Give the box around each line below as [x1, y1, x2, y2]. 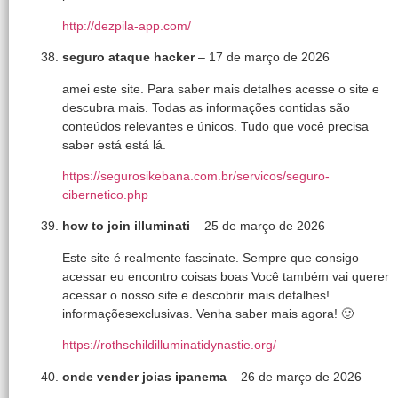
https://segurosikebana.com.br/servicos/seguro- [62, 169, 330, 184]
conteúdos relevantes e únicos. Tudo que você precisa [62, 118, 369, 133]
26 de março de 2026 [241, 369, 362, 384]
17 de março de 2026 [209, 50, 330, 65]
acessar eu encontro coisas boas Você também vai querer [62, 268, 389, 283]
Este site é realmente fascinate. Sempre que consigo [62, 250, 359, 265]
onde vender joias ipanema [62, 369, 230, 384]
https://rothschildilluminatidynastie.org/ [62, 338, 276, 353]
